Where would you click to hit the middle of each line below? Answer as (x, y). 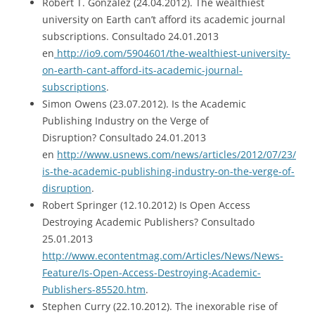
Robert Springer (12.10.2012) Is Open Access (146, 205)
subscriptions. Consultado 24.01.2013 (130, 36)
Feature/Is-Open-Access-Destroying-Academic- (152, 272)
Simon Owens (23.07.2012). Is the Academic (144, 103)
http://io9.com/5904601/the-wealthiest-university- (172, 53)
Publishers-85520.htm (94, 289)
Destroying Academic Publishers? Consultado (148, 221)
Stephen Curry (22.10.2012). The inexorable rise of (160, 306)
